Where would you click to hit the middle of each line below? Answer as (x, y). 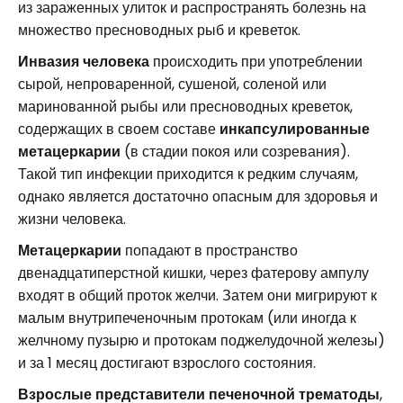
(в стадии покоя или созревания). (235, 151)
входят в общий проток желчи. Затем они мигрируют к (197, 295)
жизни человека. (72, 219)
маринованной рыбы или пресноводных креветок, (185, 106)
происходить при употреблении (256, 61)
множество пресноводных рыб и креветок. (159, 30)
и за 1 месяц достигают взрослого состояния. (167, 363)
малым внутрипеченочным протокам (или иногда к (187, 318)
